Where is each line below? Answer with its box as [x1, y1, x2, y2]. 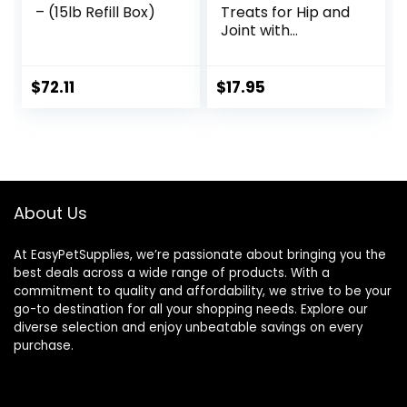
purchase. [14, 337, 74, 355]
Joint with [221, 20, 291, 42]
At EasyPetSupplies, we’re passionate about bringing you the [14, 246, 386, 264]
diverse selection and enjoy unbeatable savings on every [14, 319, 362, 337]
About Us [14, 202, 87, 225]
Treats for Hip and [221, 2, 351, 24]
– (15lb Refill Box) [35, 2, 156, 24]
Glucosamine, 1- [221, 38, 334, 60]
